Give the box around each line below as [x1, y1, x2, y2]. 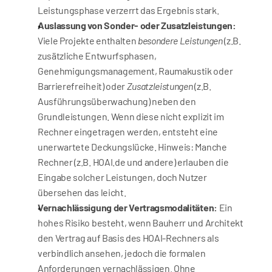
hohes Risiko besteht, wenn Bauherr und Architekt [38, 217, 243, 228]
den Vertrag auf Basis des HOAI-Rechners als [38, 232, 219, 243]
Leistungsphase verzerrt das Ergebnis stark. [38, 4, 219, 16]
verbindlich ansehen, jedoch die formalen [38, 247, 206, 259]
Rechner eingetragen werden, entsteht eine [38, 126, 218, 137]
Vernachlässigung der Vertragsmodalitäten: [38, 202, 217, 213]
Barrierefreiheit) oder [38, 80, 127, 92]
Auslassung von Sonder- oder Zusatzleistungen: [38, 19, 236, 31]
